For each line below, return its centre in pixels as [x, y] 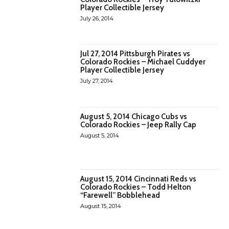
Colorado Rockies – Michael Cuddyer [143, 62]
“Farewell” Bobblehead [120, 196]
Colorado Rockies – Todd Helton [136, 187]
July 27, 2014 [97, 81]
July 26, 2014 [97, 19]
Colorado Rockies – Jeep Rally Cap [139, 124]
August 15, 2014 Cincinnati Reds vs [139, 179]
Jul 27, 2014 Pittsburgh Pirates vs [135, 54]
